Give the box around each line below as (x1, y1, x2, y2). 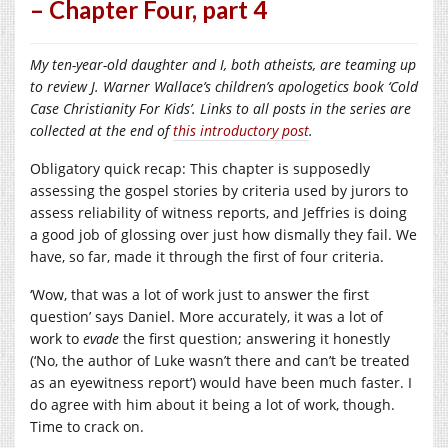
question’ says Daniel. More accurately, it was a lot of (30, 306, 383, 326)
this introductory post (173, 120, 309, 140)
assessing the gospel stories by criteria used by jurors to (30, 180, 408, 200)
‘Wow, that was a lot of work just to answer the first (30, 284, 369, 304)
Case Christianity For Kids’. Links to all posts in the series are (30, 98, 411, 118)
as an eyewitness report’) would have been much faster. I (30, 372, 412, 392)
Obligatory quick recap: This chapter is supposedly (30, 158, 370, 178)
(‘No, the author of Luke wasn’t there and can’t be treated (30, 350, 410, 370)
